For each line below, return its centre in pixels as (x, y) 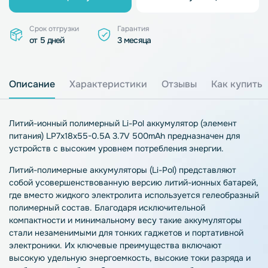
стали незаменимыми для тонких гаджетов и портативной (126, 233)
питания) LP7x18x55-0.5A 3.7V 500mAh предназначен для (124, 136)
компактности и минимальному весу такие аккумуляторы (125, 220)
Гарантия (133, 29)
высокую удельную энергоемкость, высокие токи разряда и (130, 258)
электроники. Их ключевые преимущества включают (115, 245)
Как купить (237, 84)
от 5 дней (47, 40)
